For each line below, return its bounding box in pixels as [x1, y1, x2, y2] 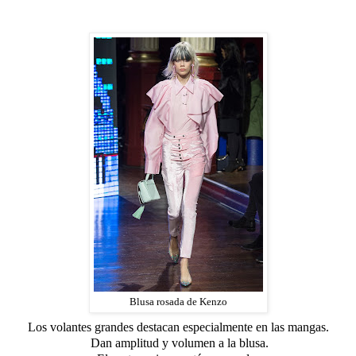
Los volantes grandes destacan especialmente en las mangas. [27, 320, 329, 335]
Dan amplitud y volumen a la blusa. [87, 336, 269, 350]
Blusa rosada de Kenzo [129, 296, 227, 308]
